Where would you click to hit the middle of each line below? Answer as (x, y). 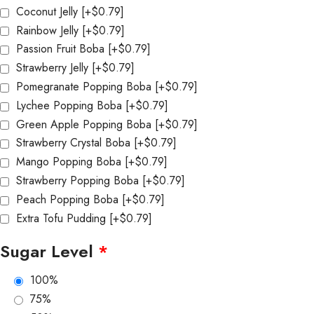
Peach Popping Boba (69, 199)
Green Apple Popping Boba (86, 124)
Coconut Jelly (49, 11)
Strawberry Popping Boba (79, 180)
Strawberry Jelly (54, 68)
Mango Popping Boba (70, 162)
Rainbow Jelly (49, 30)
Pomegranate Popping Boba (86, 86)
